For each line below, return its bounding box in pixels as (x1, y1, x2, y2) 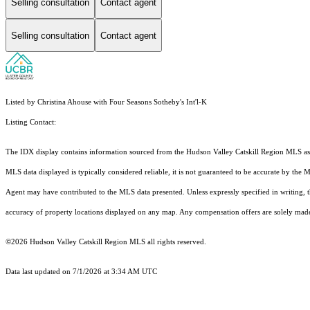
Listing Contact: (6, 118, 60, 127)
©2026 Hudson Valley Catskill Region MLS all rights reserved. (6, 238, 206, 246)
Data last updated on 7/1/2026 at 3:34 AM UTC (6, 268, 157, 276)
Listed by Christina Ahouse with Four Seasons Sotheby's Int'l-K (6, 98, 207, 107)
